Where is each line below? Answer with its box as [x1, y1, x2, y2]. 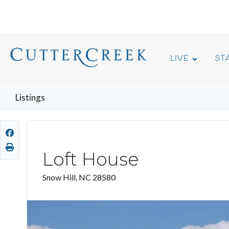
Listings [15, 92, 45, 103]
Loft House [42, 148, 139, 171]
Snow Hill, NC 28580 [42, 172, 116, 182]
